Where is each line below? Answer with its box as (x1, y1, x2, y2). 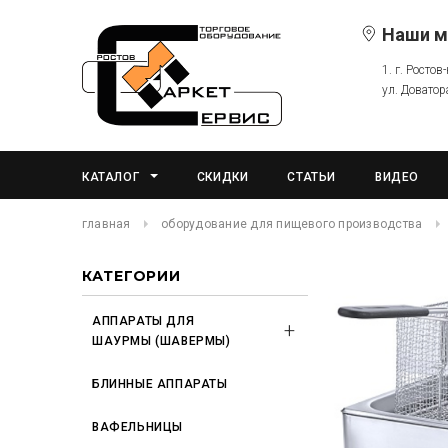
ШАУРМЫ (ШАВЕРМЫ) (92, 334, 231, 348)
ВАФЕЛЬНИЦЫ (92, 420, 183, 434)
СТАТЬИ (287, 170, 337, 184)
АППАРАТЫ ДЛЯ (92, 314, 195, 328)
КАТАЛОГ (82, 170, 140, 184)
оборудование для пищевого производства (161, 217, 423, 231)
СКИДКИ (196, 170, 249, 184)
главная (82, 217, 131, 231)
